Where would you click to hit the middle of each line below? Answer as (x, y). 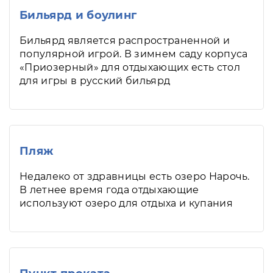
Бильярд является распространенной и (125, 41)
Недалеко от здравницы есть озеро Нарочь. (135, 176)
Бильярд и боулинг (78, 15)
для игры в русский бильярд (95, 81)
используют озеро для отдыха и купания (126, 203)
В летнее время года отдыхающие (109, 190)
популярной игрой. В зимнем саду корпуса (134, 54)
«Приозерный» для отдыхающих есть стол (130, 67)
